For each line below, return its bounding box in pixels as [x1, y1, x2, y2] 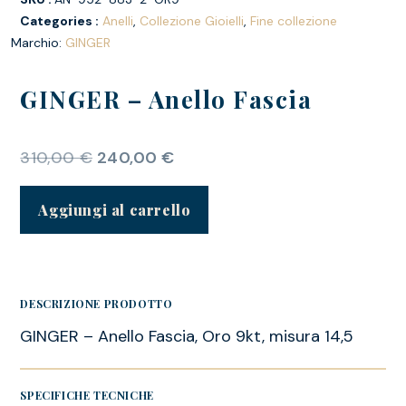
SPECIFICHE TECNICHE [20, 388, 154, 403]
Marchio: [11, 34, 66, 51]
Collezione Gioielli [140, 12, 245, 29]
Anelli [102, 12, 134, 29]
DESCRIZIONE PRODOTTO [20, 296, 173, 312]
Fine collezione [250, 12, 338, 29]
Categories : [20, 12, 100, 29]
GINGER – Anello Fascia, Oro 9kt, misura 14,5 [20, 325, 354, 348]
